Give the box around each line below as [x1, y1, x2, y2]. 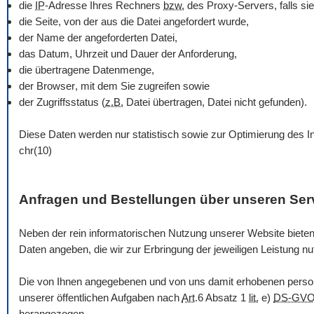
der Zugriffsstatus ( [19, 96, 105, 109]
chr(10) [19, 144, 52, 157]
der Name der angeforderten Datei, [19, 32, 177, 44]
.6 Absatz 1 [195, 292, 249, 304]
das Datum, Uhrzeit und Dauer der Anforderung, [19, 48, 237, 60]
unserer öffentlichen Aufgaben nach [19, 292, 182, 304]
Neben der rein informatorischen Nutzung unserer [19, 227, 247, 240]
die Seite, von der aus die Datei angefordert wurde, [19, 15, 249, 28]
